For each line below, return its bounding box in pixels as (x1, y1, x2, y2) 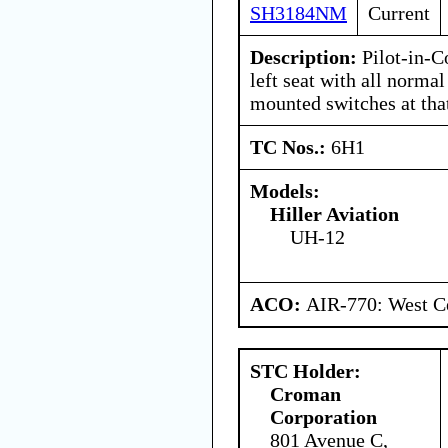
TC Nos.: (250, 135, 331, 158)
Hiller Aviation (270, 202, 399, 225)
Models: (250, 179, 320, 202)
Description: (250, 45, 357, 68)
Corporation (270, 405, 377, 428)
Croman (270, 382, 341, 405)
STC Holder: (250, 359, 361, 382)
